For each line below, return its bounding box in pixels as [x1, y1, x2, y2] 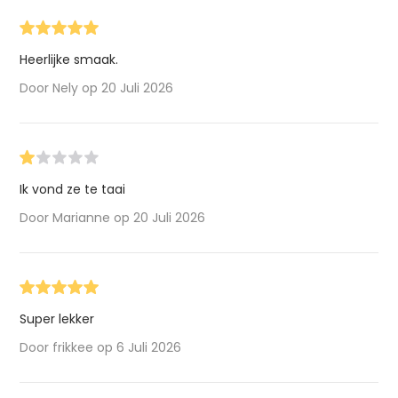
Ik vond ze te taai [20, 179, 126, 198]
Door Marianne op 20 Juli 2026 [20, 208, 206, 227]
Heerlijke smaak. [20, 50, 119, 68]
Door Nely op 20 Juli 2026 [20, 78, 174, 97]
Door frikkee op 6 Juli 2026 [20, 338, 182, 356]
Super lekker [20, 309, 95, 328]
